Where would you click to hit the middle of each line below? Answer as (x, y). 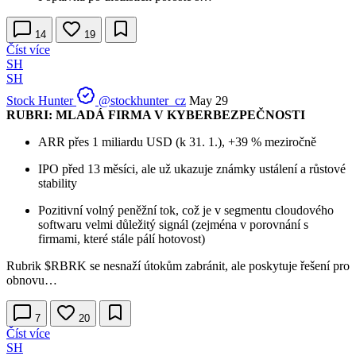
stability (58, 183)
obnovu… (32, 280)
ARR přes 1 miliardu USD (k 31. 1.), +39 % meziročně (177, 141)
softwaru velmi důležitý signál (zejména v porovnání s (173, 224)
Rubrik (25, 265)
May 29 (209, 100)
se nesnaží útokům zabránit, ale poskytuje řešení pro (218, 265)
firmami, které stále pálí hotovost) (122, 238)
